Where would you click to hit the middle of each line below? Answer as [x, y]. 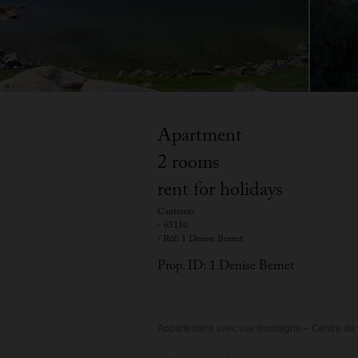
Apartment [200, 138]
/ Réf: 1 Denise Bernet [200, 240]
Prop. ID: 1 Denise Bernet [226, 267]
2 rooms [189, 165]
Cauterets [176, 213]
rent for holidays [220, 192]
